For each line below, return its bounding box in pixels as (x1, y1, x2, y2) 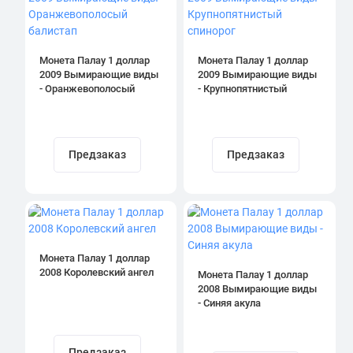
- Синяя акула (198, 297, 261, 310)
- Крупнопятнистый (198, 82, 287, 95)
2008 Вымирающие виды (198, 283, 317, 295)
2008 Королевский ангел (39, 266, 154, 279)
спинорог (198, 96, 240, 109)
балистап (39, 96, 83, 109)
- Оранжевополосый (39, 82, 135, 95)
